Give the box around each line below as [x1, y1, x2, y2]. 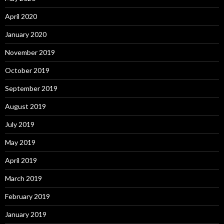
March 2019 [5, 173, 42, 182]
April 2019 [5, 155, 37, 164]
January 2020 [5, 29, 46, 38]
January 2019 [5, 209, 46, 218]
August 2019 [5, 101, 46, 110]
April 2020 [5, 11, 37, 20]
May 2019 [5, 137, 35, 146]
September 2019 [5, 83, 57, 92]
